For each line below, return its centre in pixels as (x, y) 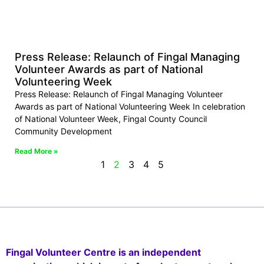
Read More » (37, 151)
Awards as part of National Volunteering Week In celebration (130, 107)
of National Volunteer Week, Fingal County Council (111, 119)
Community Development (63, 131)
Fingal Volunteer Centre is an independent (103, 253)
